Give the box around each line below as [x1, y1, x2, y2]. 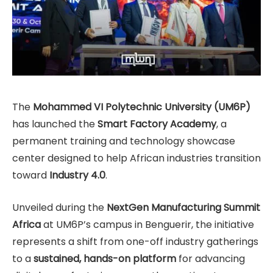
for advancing [176, 252, 245, 266]
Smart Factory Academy [97, 117, 216, 132]
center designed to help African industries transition [12, 151, 261, 166]
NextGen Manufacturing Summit [107, 200, 260, 214]
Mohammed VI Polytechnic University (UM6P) [33, 100, 250, 115]
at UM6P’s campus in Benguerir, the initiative [41, 218, 254, 232]
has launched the [12, 117, 97, 132]
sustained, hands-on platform [34, 252, 176, 266]
